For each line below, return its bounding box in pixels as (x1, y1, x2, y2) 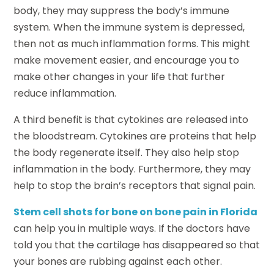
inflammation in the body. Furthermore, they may (13, 162, 251, 177)
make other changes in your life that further (13, 70, 226, 84)
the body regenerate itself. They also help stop (13, 146, 240, 160)
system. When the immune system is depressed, (13, 20, 245, 35)
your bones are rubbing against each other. (13, 254, 223, 269)
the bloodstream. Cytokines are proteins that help (13, 129, 257, 144)
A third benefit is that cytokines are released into (13, 113, 249, 127)
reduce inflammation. (13, 86, 117, 101)
